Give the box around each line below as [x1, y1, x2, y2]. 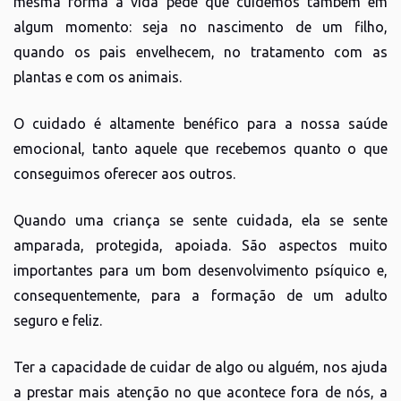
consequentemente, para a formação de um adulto [13, 286, 388, 303]
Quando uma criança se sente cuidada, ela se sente [13, 211, 388, 228]
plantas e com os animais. [13, 68, 182, 85]
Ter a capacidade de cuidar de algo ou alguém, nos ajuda [13, 358, 388, 375]
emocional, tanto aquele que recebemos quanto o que [13, 140, 388, 157]
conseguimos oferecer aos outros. [13, 165, 235, 182]
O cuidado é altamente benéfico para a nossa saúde [13, 115, 388, 132]
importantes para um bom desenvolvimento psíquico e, [13, 261, 388, 278]
